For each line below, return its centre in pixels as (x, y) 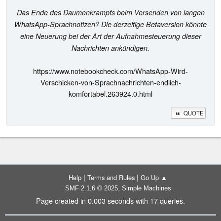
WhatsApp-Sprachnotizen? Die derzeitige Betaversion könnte (110, 24)
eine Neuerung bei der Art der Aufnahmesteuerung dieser (110, 36)
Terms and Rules (111, 177)
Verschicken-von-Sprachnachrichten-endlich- (110, 82)
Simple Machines (146, 188)
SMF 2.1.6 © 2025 (91, 188)
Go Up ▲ (154, 177)
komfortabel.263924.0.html (110, 93)
